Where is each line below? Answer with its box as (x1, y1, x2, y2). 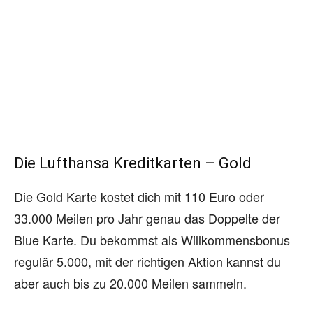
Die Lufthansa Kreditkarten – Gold (14, 154, 252, 172)
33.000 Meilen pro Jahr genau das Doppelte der (14, 208, 280, 227)
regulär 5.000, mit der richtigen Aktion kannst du (14, 252, 281, 270)
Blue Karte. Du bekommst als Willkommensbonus (14, 230, 290, 249)
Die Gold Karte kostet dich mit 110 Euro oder (14, 187, 264, 205)
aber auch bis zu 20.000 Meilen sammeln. (14, 273, 247, 292)
